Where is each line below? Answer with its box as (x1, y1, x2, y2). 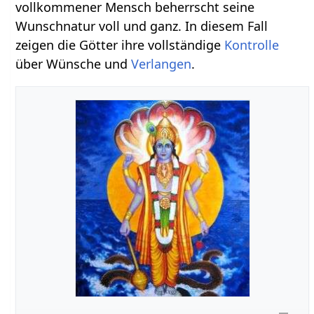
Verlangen (131, 55, 192, 73)
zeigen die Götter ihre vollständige (15, 36, 225, 54)
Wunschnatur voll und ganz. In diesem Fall (15, 18, 268, 35)
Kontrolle (224, 36, 280, 54)
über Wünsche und (15, 55, 132, 73)
